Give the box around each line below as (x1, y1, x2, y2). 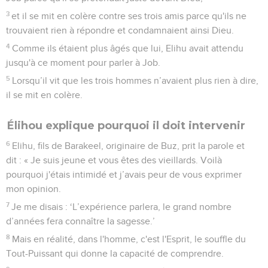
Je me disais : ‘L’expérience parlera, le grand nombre (11, 202, 232, 212)
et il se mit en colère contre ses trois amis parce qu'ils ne (11, 11, 247, 21)
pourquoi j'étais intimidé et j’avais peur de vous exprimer (6, 169, 242, 179)
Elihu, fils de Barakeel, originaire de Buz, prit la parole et (12, 141, 245, 151)
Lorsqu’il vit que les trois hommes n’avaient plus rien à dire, (12, 75, 259, 86)
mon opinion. (6, 184, 61, 194)
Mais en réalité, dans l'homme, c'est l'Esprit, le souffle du (12, 234, 246, 244)
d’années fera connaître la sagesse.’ (6, 216, 155, 226)
